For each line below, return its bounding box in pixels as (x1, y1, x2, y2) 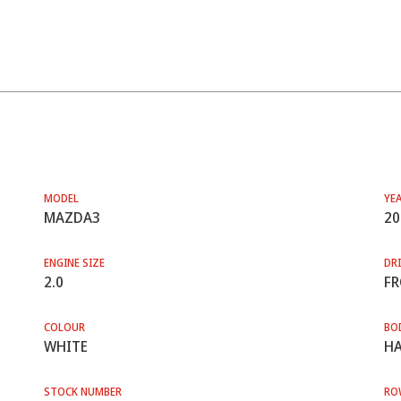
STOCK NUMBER (43, 384, 122, 399)
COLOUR (43, 320, 85, 335)
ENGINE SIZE (43, 255, 105, 270)
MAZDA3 (43, 208, 100, 227)
